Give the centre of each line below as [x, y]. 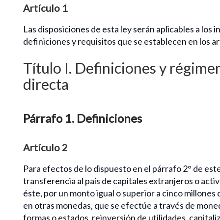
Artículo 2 [45, 147]
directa [46, 84]
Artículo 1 [45, 8]
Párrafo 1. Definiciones [82, 118]
